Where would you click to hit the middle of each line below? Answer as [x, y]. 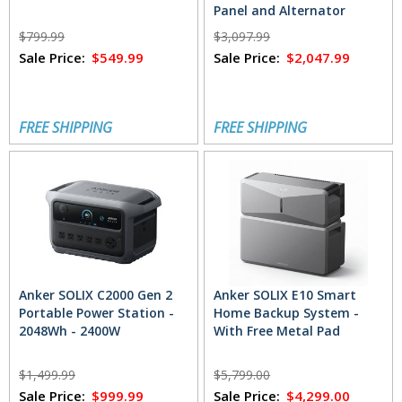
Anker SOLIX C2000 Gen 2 [96, 294]
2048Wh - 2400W [70, 330]
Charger [239, 29]
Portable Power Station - [96, 312]
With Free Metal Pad [277, 330]
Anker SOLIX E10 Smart [285, 294]
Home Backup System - [287, 312]
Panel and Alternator [280, 11]
